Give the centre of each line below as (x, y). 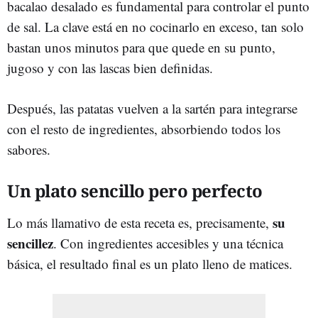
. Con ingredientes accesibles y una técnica (168, 243)
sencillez (30, 243)
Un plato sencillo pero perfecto (135, 190)
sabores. (29, 149)
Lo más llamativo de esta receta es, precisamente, (140, 222)
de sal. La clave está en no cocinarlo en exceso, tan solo (155, 26)
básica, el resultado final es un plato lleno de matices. (150, 263)
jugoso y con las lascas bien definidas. (110, 67)
